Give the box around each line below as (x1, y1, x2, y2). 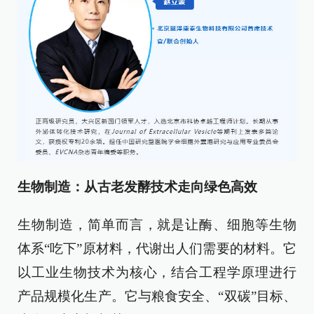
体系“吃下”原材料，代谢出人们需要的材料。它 (18, 240, 296, 256)
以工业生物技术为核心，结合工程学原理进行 (18, 264, 296, 280)
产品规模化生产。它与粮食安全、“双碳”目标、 (18, 288, 296, 303)
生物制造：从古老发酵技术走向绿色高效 (18, 179, 257, 194)
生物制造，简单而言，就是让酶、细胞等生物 (18, 217, 296, 232)
